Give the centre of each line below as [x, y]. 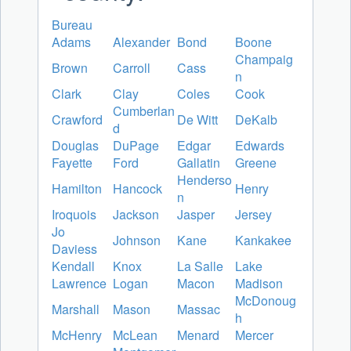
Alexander [141, 42]
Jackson [136, 215]
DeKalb [256, 120]
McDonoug [266, 301]
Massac [199, 309]
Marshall [76, 309]
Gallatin [199, 163]
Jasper [196, 215]
